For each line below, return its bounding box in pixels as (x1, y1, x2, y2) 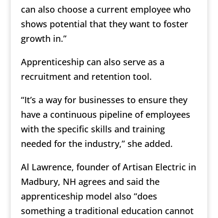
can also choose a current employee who (20, 3, 191, 15)
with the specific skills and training (20, 123, 165, 135)
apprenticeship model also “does (20, 190, 157, 202)
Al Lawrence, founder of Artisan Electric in (20, 161, 196, 173)
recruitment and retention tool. (20, 70, 152, 82)
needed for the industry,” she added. (20, 137, 173, 149)
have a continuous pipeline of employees (20, 108, 190, 120)
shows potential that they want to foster (20, 18, 188, 30)
